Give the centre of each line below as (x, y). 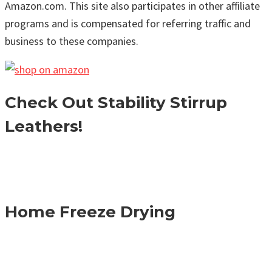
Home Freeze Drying (90, 212)
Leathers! (44, 127)
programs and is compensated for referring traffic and (128, 23)
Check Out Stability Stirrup (116, 103)
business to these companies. (72, 41)
